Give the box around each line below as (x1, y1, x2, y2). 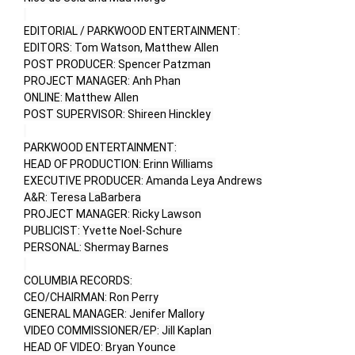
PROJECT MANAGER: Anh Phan (24, 74, 181, 88)
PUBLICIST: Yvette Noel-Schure (24, 224, 182, 238)
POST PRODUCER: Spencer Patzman (24, 58, 211, 71)
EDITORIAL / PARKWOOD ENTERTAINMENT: (24, 25, 240, 38)
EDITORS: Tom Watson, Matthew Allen (24, 41, 219, 55)
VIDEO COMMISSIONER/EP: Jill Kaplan (24, 324, 214, 338)
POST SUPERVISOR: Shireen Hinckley (24, 108, 213, 121)
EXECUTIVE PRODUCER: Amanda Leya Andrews (24, 174, 262, 188)
